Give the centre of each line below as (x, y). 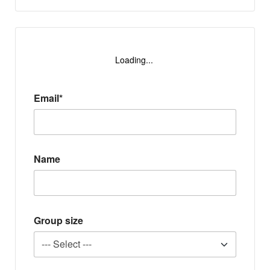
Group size (58, 220)
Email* (48, 98)
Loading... (134, 60)
